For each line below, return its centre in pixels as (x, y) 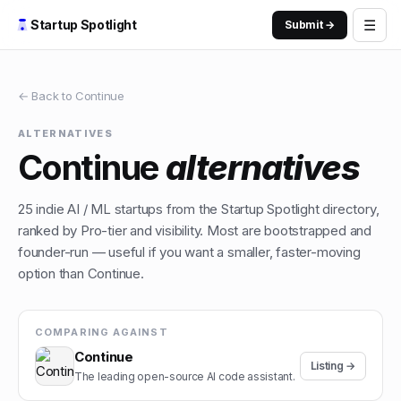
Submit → (310, 24)
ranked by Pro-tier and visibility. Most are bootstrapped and (195, 230)
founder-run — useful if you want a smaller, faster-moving (189, 252)
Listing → (333, 366)
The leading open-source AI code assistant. (185, 376)
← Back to (47, 96)
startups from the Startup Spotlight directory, (245, 209)
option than (53, 273)
